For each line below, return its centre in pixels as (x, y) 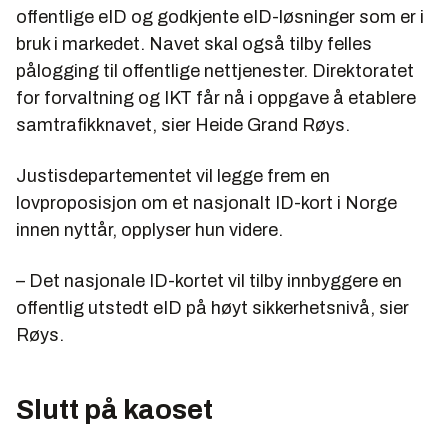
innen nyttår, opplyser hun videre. (149, 230)
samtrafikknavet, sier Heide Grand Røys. (183, 125)
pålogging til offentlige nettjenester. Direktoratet (215, 71)
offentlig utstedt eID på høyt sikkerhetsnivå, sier (212, 308)
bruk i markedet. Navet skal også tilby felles (194, 44)
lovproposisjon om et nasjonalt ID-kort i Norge (206, 203)
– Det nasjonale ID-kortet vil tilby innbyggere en (209, 281)
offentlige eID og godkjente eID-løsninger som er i (220, 17)
